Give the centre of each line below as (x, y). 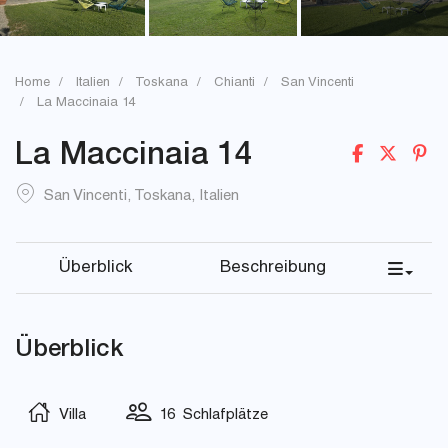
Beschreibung (273, 268)
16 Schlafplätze (210, 415)
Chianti (234, 83)
